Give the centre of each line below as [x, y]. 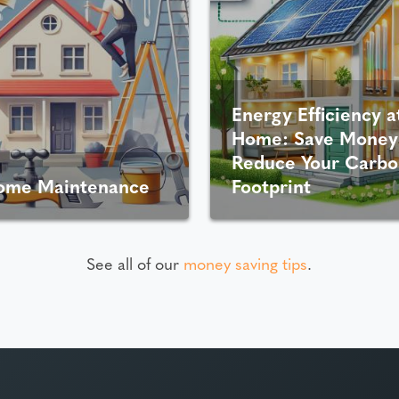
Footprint [271, 186]
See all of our [135, 264]
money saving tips [246, 264]
